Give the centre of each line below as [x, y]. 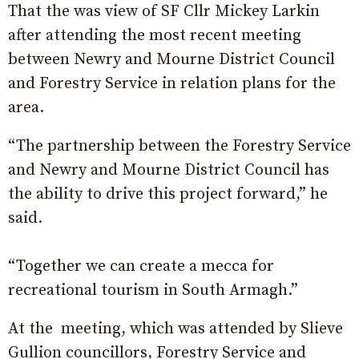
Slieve [322, 329]
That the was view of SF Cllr [111, 12]
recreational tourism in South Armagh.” [153, 290]
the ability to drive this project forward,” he [168, 194]
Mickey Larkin [267, 12]
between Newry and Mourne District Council [171, 60]
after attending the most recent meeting [155, 36]
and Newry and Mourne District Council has [169, 170]
